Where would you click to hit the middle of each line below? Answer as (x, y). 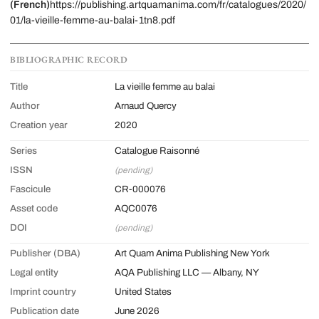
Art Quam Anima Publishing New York (192, 253)
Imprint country (43, 291)
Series (23, 150)
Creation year (39, 125)
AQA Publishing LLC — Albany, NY (187, 272)
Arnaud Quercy (146, 105)
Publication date (45, 310)
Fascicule (30, 189)
